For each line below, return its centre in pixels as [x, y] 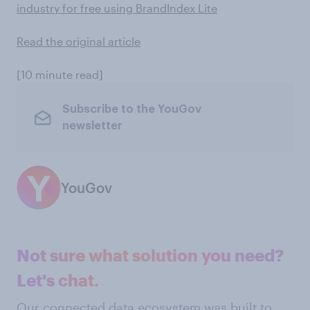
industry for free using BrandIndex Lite [117, 8]
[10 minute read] [60, 74]
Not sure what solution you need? [150, 255]
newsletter [92, 126]
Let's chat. [58, 280]
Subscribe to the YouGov [131, 109]
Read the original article [79, 41]
